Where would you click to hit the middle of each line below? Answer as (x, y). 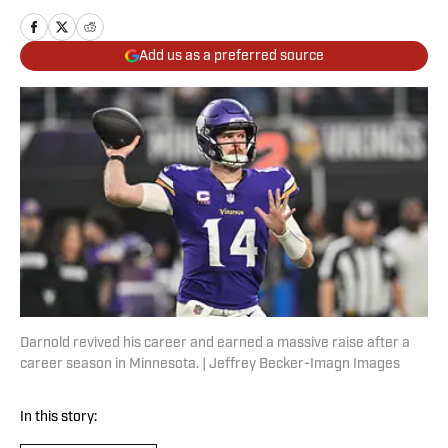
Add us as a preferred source (231, 56)
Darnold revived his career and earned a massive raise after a (215, 344)
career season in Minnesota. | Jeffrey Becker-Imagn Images (210, 365)
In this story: (58, 418)
